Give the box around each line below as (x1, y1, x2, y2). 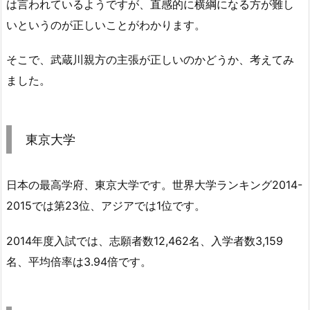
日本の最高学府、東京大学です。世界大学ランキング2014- (6, 178, 302, 192)
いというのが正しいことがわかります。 (6, 17, 206, 32)
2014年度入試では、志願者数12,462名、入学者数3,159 (6, 234, 283, 248)
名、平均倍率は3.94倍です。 (6, 255, 152, 269)
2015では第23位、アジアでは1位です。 (6, 199, 206, 213)
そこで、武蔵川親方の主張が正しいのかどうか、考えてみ (6, 53, 294, 67)
